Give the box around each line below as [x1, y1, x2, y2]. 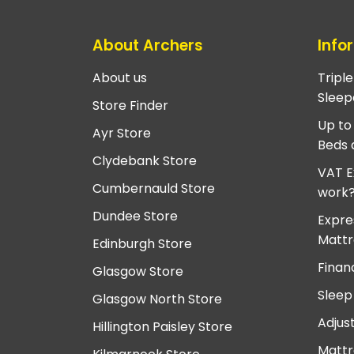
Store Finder [92, 96, 168, 115]
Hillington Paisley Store [92, 318, 232, 337]
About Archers [92, 34, 203, 56]
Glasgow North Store [92, 290, 222, 309]
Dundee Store [92, 207, 178, 226]
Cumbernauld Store [92, 179, 215, 198]
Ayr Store [92, 124, 151, 143]
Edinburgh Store [92, 235, 192, 254]
